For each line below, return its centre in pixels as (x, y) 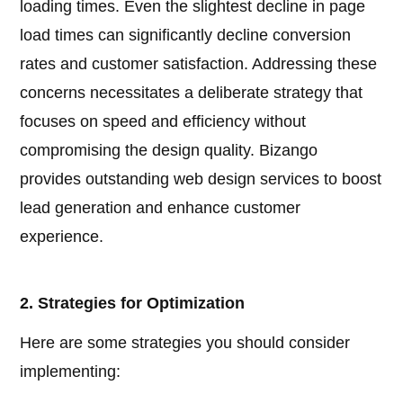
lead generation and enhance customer (161, 208)
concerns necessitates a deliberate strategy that (192, 93)
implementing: (71, 372)
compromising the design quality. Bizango (169, 151)
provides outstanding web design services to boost (201, 179)
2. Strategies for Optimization (133, 304)
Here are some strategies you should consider (185, 343)
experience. (62, 237)
